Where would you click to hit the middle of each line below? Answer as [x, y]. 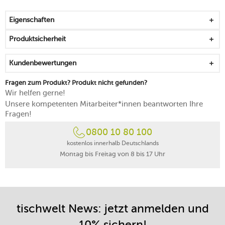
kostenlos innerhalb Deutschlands [113, 143]
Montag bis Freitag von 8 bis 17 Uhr [113, 154]
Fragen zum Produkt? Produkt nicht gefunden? [76, 82]
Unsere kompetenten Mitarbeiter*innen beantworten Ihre [104, 104]
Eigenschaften [32, 20]
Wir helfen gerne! [35, 93]
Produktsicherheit [37, 39]
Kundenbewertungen [43, 63]
